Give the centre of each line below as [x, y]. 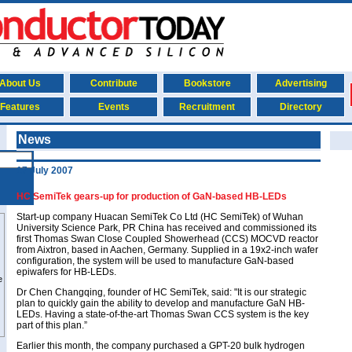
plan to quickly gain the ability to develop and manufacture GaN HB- [161, 303]
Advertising [301, 83]
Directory [301, 107]
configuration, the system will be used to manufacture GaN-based [155, 261]
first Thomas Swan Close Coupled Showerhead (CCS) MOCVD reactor [167, 239]
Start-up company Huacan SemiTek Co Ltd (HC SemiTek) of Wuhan [160, 217]
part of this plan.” [52, 325]
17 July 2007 [45, 170]
